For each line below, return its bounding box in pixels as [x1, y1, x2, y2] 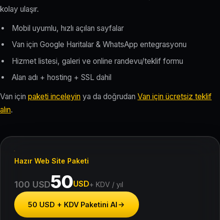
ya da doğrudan [81, 92, 137, 102]
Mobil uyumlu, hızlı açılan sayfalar [12, 24, 124, 33]
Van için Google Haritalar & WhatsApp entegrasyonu [12, 40, 187, 50]
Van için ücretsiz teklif [137, 92, 212, 102]
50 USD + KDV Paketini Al [28, 200, 117, 209]
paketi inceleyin [28, 92, 81, 102]
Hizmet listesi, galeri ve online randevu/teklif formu [12, 56, 183, 66]
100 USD [14, 179, 51, 190]
